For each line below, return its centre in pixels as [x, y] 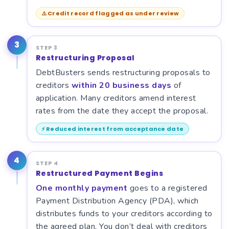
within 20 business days [121, 85]
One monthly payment [81, 188]
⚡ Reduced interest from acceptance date [112, 129]
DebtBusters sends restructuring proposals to [123, 72]
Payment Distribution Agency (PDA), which [117, 201]
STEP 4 [47, 163]
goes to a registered [167, 188]
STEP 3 [47, 47]
